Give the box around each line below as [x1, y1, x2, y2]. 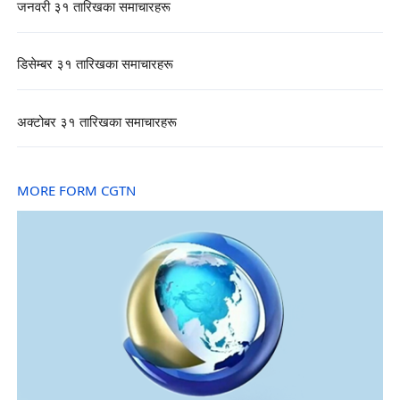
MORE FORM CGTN [16, 181, 136, 201]
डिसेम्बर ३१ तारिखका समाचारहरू [16, 55, 173, 75]
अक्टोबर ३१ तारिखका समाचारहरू [16, 112, 177, 132]
